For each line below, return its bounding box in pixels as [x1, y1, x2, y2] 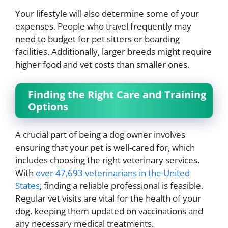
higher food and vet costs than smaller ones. [15, 58, 189, 70]
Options [28, 100, 68, 114]
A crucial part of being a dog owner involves [15, 129, 185, 141]
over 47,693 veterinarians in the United [34, 167, 190, 179]
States [15, 180, 40, 192]
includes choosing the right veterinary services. [15, 154, 199, 166]
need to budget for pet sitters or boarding [15, 33, 180, 45]
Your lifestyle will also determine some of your [15, 7, 199, 19]
